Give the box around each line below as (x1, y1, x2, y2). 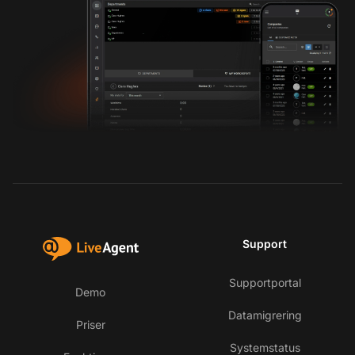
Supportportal (228, 276, 301, 290)
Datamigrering (227, 308, 302, 323)
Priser (75, 318, 105, 332)
